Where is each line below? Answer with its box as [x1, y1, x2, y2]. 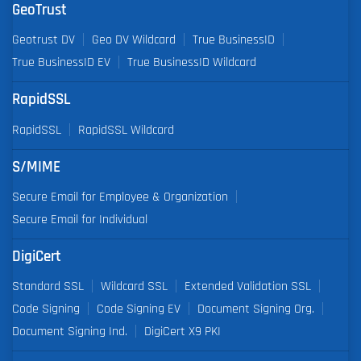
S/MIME [12, 159, 60, 175]
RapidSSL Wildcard [78, 122, 174, 136]
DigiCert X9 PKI [144, 324, 221, 338]
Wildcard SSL [101, 279, 168, 293]
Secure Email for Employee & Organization [12, 189, 228, 203]
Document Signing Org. [197, 301, 314, 315]
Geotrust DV [12, 33, 75, 47]
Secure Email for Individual [12, 212, 147, 226]
